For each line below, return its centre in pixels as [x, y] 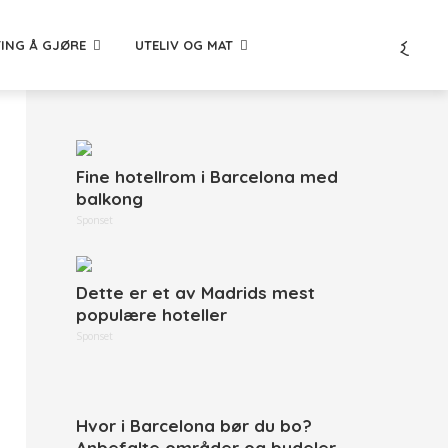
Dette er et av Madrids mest [195, 292]
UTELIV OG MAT [184, 44]
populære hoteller [151, 314]
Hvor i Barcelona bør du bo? [194, 425]
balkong [109, 198]
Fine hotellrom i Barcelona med [207, 176]
